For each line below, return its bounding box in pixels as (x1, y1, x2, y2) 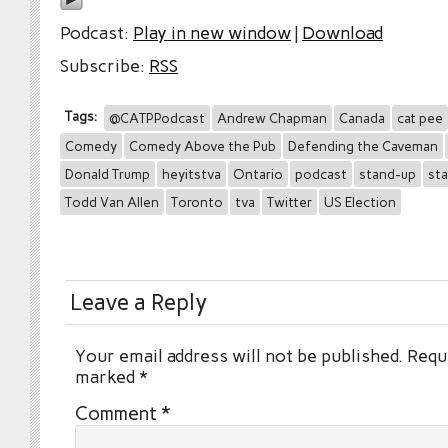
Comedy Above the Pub (129, 138, 276, 155)
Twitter (267, 194, 312, 211)
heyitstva (162, 166, 221, 183)
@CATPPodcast (109, 110, 205, 127)
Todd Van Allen (65, 194, 159, 211)
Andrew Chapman (217, 110, 327, 127)
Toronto (171, 194, 223, 211)
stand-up (359, 166, 416, 183)
